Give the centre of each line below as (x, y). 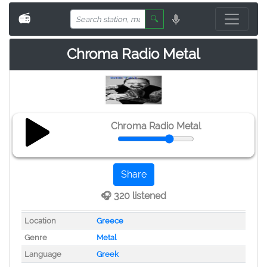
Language (43, 254)
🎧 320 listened (133, 196)
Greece (110, 221)
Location (40, 221)
